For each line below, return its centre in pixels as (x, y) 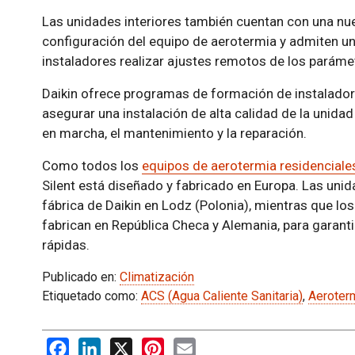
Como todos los (92, 166)
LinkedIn (124, 345)
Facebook (96, 345)
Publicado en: (80, 277)
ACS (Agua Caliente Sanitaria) (221, 296)
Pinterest (189, 345)
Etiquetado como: (91, 296)
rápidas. (65, 245)
